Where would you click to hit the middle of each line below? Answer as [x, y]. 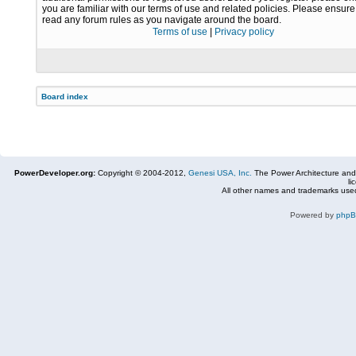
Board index [65, 97]
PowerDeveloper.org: [55, 173]
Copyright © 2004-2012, [142, 173]
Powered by [313, 215]
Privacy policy [244, 32]
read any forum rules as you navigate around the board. [162, 20]
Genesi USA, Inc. [220, 173]
